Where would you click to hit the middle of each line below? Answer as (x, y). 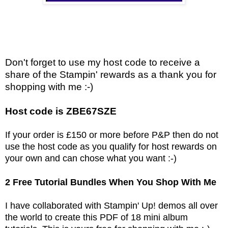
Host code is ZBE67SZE (61, 111)
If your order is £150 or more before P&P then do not (112, 135)
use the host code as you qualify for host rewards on (111, 146)
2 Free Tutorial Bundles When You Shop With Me (111, 182)
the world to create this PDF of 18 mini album (96, 217)
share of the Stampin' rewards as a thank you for (111, 74)
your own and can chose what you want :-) (91, 158)
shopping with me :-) (49, 87)
